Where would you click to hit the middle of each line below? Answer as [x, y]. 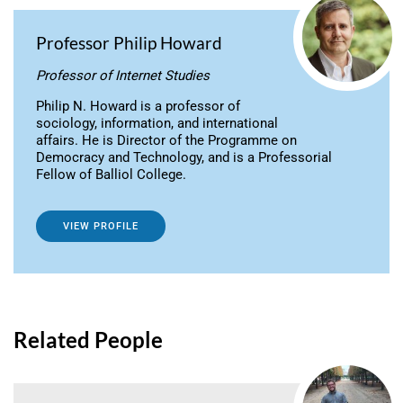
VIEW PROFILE [101, 227]
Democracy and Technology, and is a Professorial [184, 158]
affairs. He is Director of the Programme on [166, 141]
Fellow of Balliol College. [111, 175]
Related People [88, 340]
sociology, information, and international [157, 124]
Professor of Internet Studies [123, 76]
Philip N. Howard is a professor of [138, 107]
